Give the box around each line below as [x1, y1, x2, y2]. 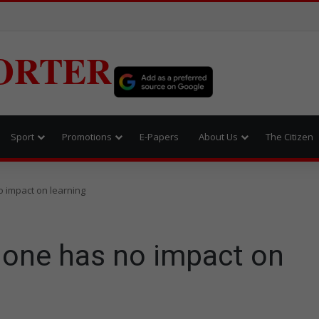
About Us [199, 130, 238, 143]
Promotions [62, 130, 112, 143]
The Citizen [266, 130, 313, 143]
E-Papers [140, 130, 179, 143]
